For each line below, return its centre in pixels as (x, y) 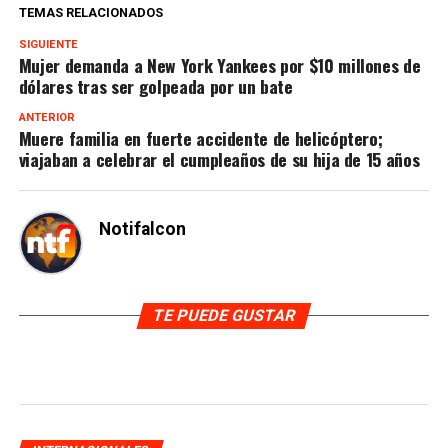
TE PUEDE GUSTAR (224, 315)
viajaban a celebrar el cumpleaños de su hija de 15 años (219, 159)
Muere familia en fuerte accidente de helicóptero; (200, 138)
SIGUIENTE (48, 44)
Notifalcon (142, 229)
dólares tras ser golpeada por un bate (155, 86)
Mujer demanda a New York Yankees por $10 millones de (219, 65)
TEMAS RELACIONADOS (90, 12)
